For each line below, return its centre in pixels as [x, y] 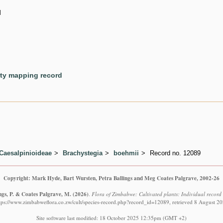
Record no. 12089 [175, 153]
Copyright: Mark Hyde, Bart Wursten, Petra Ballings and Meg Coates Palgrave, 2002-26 [111, 178]
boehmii [126, 153]
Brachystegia [83, 153]
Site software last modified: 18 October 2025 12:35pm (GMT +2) [111, 218]
